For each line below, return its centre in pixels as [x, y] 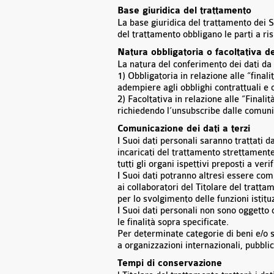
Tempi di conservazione [170, 264]
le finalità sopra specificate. [173, 222]
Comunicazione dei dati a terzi [184, 129]
